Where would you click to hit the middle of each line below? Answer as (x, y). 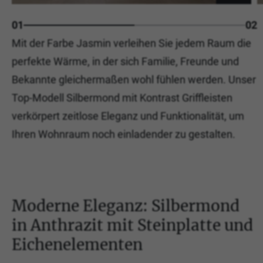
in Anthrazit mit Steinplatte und (132, 225)
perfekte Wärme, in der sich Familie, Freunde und (125, 61)
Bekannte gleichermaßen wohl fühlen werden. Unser (134, 80)
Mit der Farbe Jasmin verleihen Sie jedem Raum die (131, 43)
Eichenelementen (77, 245)
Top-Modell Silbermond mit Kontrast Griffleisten (122, 98)
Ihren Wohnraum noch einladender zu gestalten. (124, 134)
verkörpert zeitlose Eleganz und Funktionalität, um (128, 116)
